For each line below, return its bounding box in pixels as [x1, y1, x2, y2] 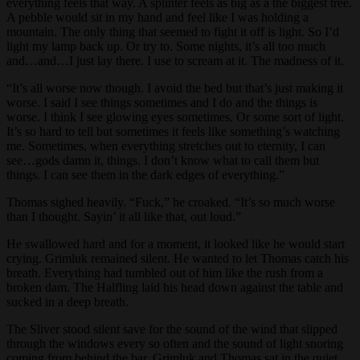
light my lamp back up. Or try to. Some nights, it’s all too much [6, 39, 325, 53]
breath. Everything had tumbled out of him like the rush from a [6, 265, 323, 280]
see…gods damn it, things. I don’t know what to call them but [6, 153, 319, 167]
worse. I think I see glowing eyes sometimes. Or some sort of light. [6, 109, 344, 124]
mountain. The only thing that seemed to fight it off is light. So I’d [6, 24, 339, 39]
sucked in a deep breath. [6, 294, 129, 309]
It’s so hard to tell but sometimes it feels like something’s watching [6, 124, 340, 138]
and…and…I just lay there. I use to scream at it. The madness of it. [6, 53, 344, 67]
